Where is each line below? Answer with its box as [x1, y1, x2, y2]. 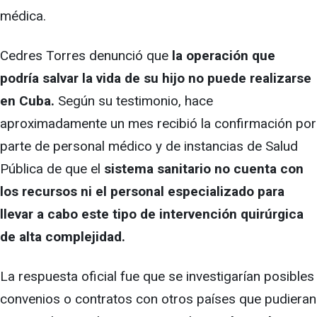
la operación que [168, 47, 275, 64]
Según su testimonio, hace [58, 92, 213, 109]
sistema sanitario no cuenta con [104, 160, 304, 177]
